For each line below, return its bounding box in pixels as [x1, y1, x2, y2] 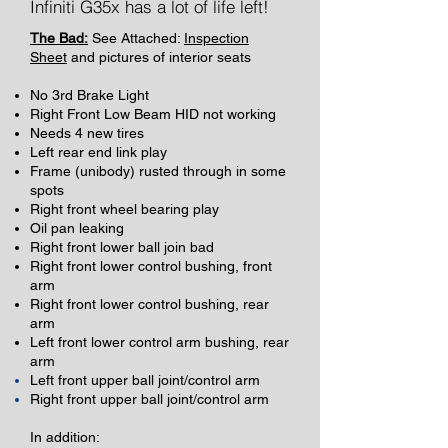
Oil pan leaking [30, 220, 124, 236]
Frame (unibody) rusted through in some [30, 163, 286, 179]
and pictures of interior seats [67, 49, 251, 65]
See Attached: [88, 30, 184, 46]
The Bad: [30, 30, 88, 46]
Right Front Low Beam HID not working [30, 106, 276, 122]
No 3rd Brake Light [30, 87, 149, 103]
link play [116, 144, 167, 160]
